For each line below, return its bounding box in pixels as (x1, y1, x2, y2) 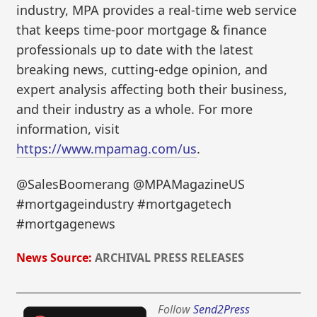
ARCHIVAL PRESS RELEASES (95, 249, 245, 265)
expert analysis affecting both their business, (16, 81, 288, 98)
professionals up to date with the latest (16, 41, 254, 59)
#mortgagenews (16, 214, 116, 232)
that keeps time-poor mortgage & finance (16, 21, 267, 39)
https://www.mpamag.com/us (16, 140, 197, 158)
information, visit (16, 120, 120, 138)
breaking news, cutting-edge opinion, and (16, 61, 268, 79)
